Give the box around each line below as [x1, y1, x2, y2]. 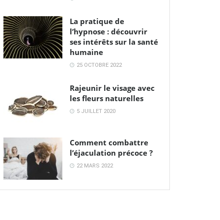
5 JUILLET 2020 [75, 108, 115, 114]
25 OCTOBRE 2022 [75, 61, 122, 68]
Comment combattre [70, 137, 148, 147]
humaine [70, 47, 103, 57]
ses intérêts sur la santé [70, 36, 158, 47]
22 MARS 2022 [75, 162, 113, 169]
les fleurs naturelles [70, 93, 143, 103]
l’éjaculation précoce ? [70, 147, 153, 158]
